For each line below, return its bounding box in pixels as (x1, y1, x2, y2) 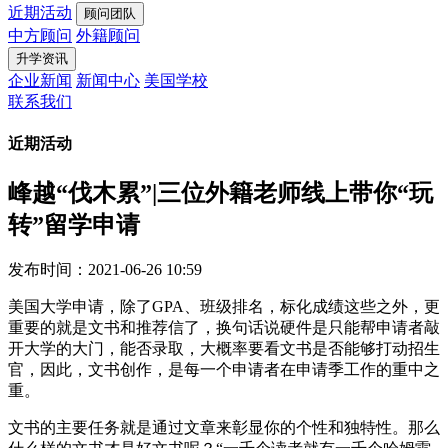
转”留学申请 (8, 211, 140, 238)
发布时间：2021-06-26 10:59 (8, 261, 202, 279)
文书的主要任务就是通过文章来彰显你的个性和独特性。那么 (8, 419, 440, 437)
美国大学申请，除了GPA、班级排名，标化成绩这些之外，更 (8, 298, 440, 316)
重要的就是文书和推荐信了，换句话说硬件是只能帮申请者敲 (8, 319, 440, 337)
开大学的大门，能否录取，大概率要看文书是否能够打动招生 (8, 340, 440, 358)
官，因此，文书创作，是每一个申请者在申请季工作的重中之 (8, 361, 440, 379)
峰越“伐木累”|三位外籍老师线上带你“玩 (8, 179, 433, 206)
